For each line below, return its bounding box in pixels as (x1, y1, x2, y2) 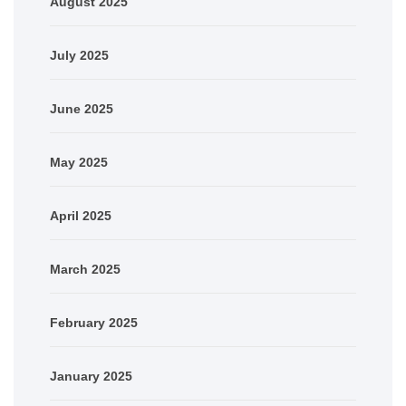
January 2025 (50, 368, 132, 383)
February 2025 (50, 314, 138, 330)
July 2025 (50, 47, 109, 63)
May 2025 (50, 154, 108, 169)
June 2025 (50, 101, 113, 116)
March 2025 (50, 261, 121, 276)
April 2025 (50, 208, 111, 223)
